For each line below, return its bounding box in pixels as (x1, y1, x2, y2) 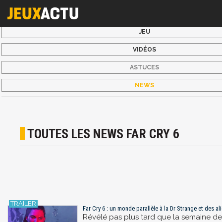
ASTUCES (130, 64, 160, 71)
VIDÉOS (133, 46, 157, 53)
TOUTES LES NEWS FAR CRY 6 (27, 126, 180, 142)
